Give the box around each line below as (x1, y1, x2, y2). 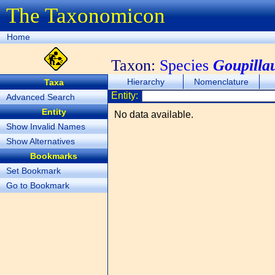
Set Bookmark (6, 166, 61, 176)
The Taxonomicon (6, 4, 165, 28)
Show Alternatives (6, 136, 75, 146)
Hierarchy (126, 77, 165, 87)
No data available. (114, 109, 193, 120)
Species (160, 56, 213, 74)
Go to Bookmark (6, 180, 69, 190)
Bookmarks (30, 151, 77, 161)
